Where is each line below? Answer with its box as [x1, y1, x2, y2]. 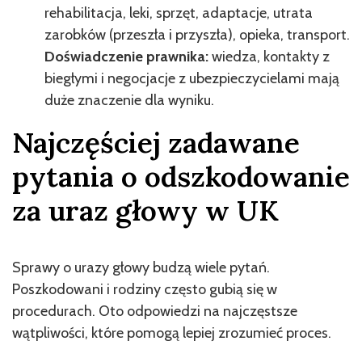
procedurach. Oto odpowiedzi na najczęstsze [12, 301, 297, 320]
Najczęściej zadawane [12, 124, 300, 161]
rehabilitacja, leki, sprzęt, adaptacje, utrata [44, 3, 313, 22]
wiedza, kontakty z [212, 47, 330, 65]
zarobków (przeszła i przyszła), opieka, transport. [44, 25, 350, 44]
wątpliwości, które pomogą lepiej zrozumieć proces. [12, 323, 331, 342]
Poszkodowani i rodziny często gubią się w [12, 280, 277, 298]
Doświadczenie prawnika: [44, 47, 212, 65]
